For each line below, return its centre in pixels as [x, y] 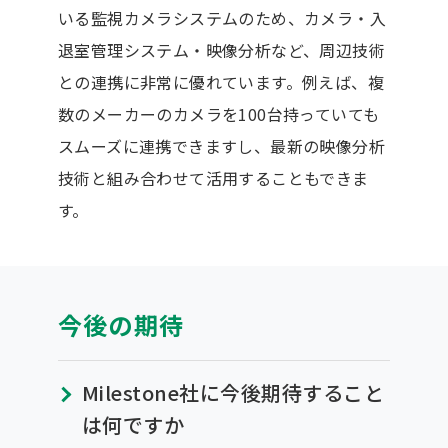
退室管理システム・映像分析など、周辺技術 [221, 49]
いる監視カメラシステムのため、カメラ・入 [221, 17]
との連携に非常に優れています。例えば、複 [220, 81]
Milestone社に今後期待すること [233, 392]
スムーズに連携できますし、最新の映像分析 [221, 145]
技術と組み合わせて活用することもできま [213, 177]
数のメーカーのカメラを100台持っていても [218, 113]
